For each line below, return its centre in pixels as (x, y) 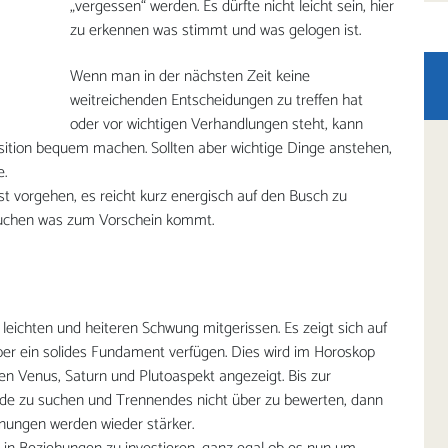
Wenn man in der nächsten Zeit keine (190, 76)
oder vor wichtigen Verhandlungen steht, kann (216, 124)
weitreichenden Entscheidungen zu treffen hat (216, 100)
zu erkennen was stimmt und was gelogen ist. (215, 30)
